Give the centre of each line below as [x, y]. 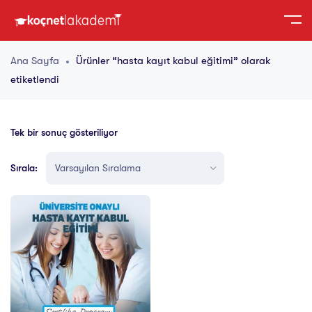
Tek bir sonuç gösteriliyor [64, 133]
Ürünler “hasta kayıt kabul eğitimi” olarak [173, 61]
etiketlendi [35, 80]
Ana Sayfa [35, 61]
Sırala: [24, 168]
